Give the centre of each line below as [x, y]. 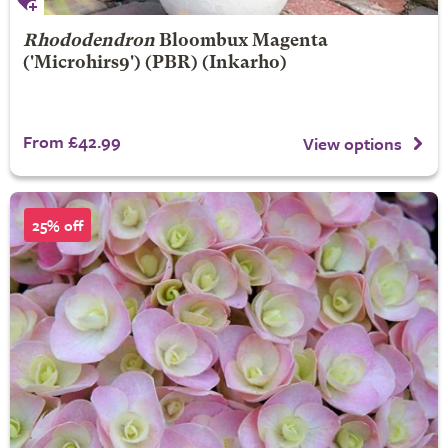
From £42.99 [71, 142]
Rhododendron [88, 42]
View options [352, 144]
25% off [57, 225]
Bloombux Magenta [243, 42]
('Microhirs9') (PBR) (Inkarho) [154, 64]
